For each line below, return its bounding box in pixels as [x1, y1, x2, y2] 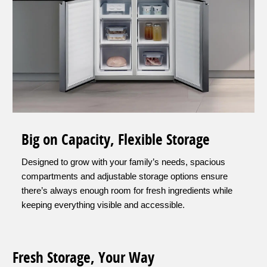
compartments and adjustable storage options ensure [21, 171, 228, 182]
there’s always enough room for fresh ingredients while [21, 185, 232, 196]
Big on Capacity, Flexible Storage [21, 129, 210, 150]
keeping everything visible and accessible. [21, 200, 185, 210]
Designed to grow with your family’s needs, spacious [21, 157, 225, 167]
